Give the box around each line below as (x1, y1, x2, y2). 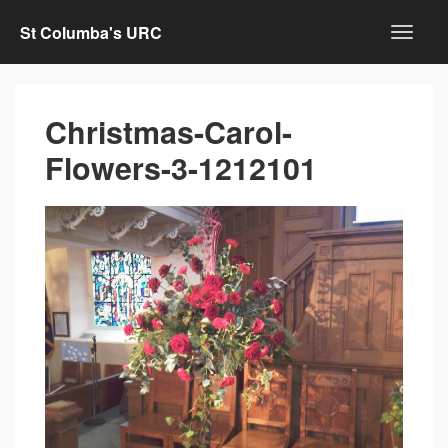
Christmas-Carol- (45, 110, 292, 153)
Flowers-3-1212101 (45, 146, 317, 189)
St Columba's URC (20, 20, 162, 44)
